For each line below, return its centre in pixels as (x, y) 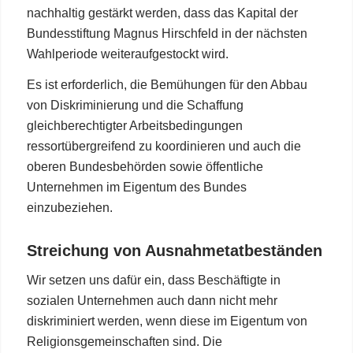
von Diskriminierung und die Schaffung (135, 106)
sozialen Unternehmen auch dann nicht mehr (152, 301)
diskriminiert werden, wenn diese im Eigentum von (167, 321)
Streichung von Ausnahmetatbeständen (174, 251)
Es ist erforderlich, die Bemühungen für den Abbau (167, 85)
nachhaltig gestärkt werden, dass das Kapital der (162, 13)
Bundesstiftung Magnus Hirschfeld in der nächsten (167, 33)
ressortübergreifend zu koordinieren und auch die (163, 147)
